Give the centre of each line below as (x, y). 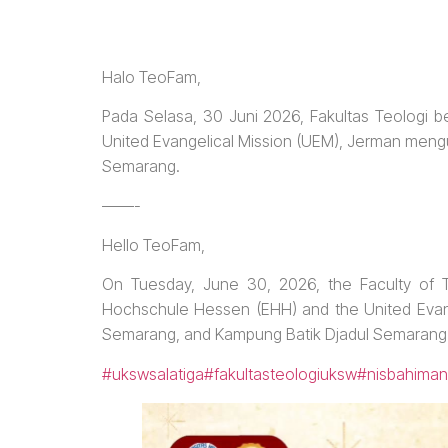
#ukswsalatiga (153, 373)
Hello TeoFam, (153, 244)
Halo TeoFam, (151, 76)
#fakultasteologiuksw (280, 373)
